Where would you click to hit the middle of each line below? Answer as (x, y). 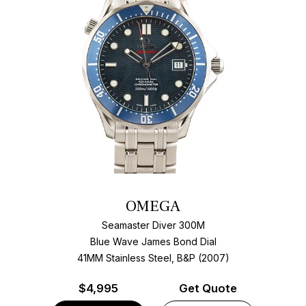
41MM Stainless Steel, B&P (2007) (153, 258)
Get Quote (208, 288)
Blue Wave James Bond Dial (153, 242)
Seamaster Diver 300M (153, 225)
